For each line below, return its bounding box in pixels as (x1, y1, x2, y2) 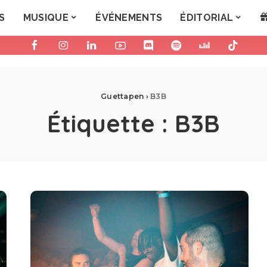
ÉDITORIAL (180, 12, 234, 23)
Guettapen (101, 92, 144, 101)
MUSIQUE (23, 12, 69, 23)
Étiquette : (47, 108, 175, 138)
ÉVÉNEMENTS (95, 12, 163, 23)
